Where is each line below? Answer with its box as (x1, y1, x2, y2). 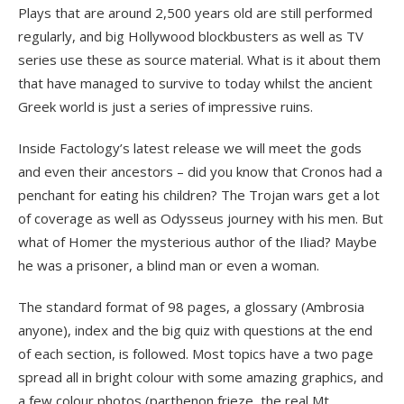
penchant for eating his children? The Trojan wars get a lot (18, 185, 380, 204)
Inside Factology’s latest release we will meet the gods (18, 138, 362, 157)
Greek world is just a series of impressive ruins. (18, 96, 313, 115)
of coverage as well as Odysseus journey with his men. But (18, 208, 383, 227)
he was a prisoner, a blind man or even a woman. (18, 255, 319, 274)
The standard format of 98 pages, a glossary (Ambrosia (18, 297, 364, 316)
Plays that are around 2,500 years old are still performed (18, 3, 372, 22)
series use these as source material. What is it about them (18, 50, 381, 69)
